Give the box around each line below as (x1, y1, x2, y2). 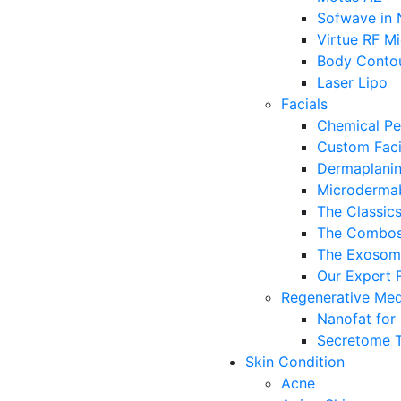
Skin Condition (245, 353, 345, 371)
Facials (281, 95, 328, 113)
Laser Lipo (317, 73, 388, 91)
